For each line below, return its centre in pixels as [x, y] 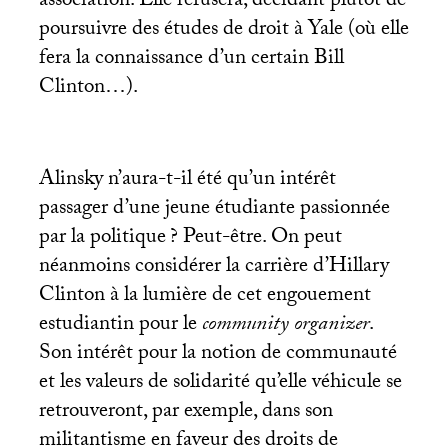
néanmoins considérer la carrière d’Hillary [213, 268]
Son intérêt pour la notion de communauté [217, 355]
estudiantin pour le [120, 326]
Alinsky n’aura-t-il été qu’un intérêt [187, 181]
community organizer [285, 326]
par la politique [102, 239]
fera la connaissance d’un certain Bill [191, 60]
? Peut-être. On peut [255, 239]
